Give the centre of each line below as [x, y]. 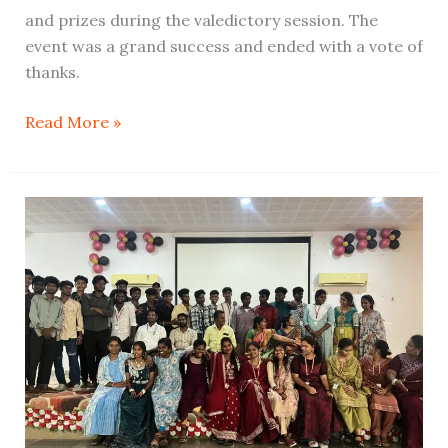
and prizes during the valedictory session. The [201, 19]
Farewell [56, 208]
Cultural [54, 260]
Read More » [72, 121]
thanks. [52, 71]
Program [58, 286]
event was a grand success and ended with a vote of [223, 45]
